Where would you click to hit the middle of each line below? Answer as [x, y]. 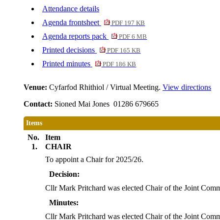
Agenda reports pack [75, 36]
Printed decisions [69, 50]
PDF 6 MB [132, 37]
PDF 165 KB [123, 51]
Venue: [36, 87]
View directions [187, 87]
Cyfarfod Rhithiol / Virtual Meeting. [106, 87]
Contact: [39, 104]
